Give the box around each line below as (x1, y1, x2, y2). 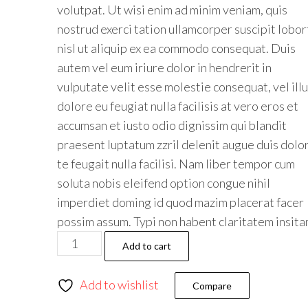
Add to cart (122, 240, 171, 252)
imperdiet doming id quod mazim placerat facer (56, 195, 304, 210)
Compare (192, 280, 232, 291)
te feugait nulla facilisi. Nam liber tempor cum (56, 156, 295, 171)
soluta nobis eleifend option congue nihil (56, 175, 270, 190)
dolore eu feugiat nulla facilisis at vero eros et (56, 98, 298, 113)
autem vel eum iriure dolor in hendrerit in (56, 60, 272, 75)
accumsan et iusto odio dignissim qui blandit (56, 118, 287, 133)
